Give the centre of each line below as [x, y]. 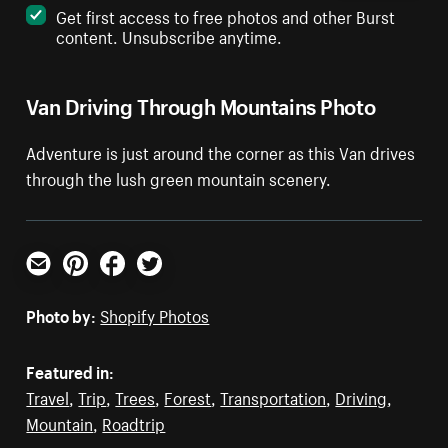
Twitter [162, 283]
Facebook [135, 283]
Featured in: [70, 370]
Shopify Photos [155, 314]
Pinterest [95, 283]
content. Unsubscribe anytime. [169, 35]
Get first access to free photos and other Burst [226, 15]
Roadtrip [134, 422]
